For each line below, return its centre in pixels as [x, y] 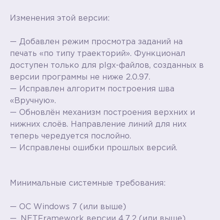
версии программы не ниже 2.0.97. [80, 77]
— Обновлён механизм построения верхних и [102, 112]
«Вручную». [33, 101]
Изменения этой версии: [60, 18]
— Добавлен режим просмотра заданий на [96, 42]
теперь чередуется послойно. [70, 136]
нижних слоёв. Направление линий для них [98, 124]
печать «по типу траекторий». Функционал [97, 54]
